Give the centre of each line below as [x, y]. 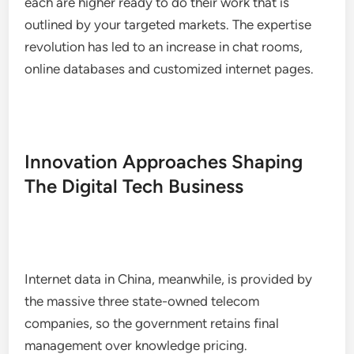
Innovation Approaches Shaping [164, 162]
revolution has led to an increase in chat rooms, [164, 47]
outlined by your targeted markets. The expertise [168, 24]
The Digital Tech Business [134, 186]
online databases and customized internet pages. [169, 69]
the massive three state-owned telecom [142, 301]
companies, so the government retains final [152, 323]
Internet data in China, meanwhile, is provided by [169, 279]
